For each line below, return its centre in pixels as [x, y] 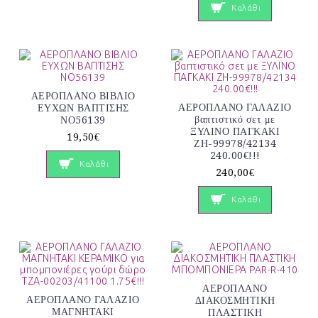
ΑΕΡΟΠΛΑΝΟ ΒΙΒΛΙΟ [83, 96]
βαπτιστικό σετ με [235, 120]
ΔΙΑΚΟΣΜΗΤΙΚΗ [235, 300]
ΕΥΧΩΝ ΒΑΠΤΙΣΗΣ [83, 108]
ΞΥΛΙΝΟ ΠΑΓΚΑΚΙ [235, 132]
